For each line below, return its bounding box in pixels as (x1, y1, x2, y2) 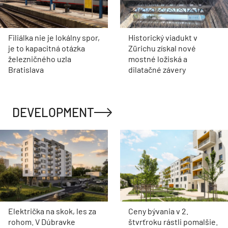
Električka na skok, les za (8, 206, 96, 216)
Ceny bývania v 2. (128, 206, 188, 216)
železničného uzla (8, 53, 71, 64)
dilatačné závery (128, 64, 186, 74)
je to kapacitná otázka (8, 43, 85, 53)
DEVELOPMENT (12, 104, 94, 120)
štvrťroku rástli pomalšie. (128, 217, 218, 227)
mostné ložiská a (128, 53, 187, 64)
